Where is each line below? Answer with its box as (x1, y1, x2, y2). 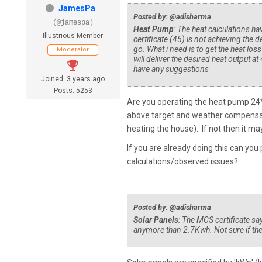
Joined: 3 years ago (41, 75, 105, 84)
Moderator (57, 46, 89, 54)
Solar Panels (133, 215, 178, 225)
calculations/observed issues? (126, 157, 238, 167)
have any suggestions (133, 64, 209, 74)
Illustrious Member (43, 32, 104, 40)
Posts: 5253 (53, 87, 92, 95)
